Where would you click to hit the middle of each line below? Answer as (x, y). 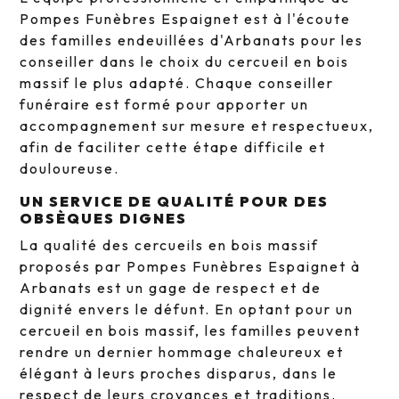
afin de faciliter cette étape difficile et (173, 147)
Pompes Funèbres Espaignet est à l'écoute (186, 19)
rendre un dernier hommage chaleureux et (182, 352)
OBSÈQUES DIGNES (104, 219)
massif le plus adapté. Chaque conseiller (177, 83)
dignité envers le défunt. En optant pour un (187, 309)
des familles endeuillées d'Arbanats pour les (192, 41)
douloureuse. (70, 169)
